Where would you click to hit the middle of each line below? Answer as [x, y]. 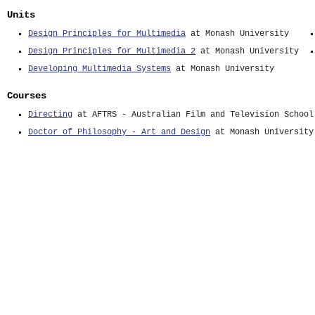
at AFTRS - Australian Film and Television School [193, 115]
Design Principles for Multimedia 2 [112, 51]
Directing [50, 115]
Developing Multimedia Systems [99, 69]
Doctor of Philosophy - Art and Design [119, 132]
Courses [27, 96]
